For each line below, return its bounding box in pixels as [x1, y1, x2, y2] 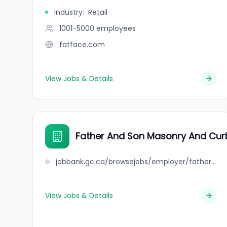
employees [96, 23, 136, 33]
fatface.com [59, 40, 105, 50]
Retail [88, 7, 107, 17]
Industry [54, 7, 83, 17]
